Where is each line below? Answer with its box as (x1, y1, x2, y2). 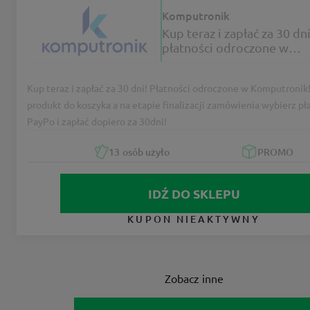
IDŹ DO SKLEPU (147, 185, 240, 202)
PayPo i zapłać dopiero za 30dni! (27, 115, 167, 128)
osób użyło (120, 145, 170, 158)
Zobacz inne (164, 271, 224, 286)
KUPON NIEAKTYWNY (127, 212, 260, 226)
